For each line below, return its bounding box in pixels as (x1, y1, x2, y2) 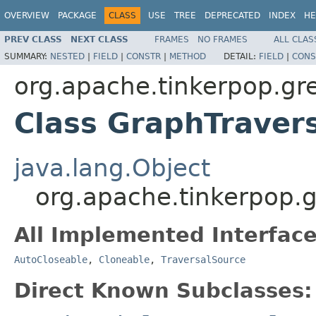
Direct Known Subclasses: (14, 278, 312, 303)
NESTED (50, 51, 85, 61)
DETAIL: (224, 51, 259, 61)
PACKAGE (58, 11, 97, 20)
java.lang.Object (14, 153, 210, 182)
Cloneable (99, 253, 150, 265)
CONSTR (126, 51, 161, 61)
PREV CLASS (4, 34, 62, 44)
